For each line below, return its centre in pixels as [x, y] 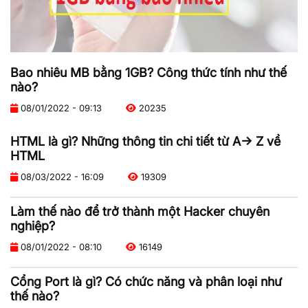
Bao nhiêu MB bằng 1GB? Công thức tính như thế [148, 73]
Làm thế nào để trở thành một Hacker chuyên [140, 212]
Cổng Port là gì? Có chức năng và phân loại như [146, 282]
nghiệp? [33, 226]
